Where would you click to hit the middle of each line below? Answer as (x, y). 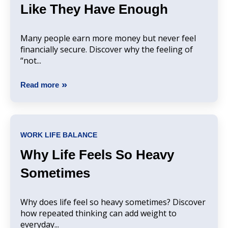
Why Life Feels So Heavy (97, 155)
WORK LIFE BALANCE (59, 135)
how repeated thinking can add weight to (98, 213)
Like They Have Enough (94, 9)
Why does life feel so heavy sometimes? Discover (113, 202)
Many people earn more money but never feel (108, 38)
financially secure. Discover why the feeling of (107, 50)
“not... (31, 61)
